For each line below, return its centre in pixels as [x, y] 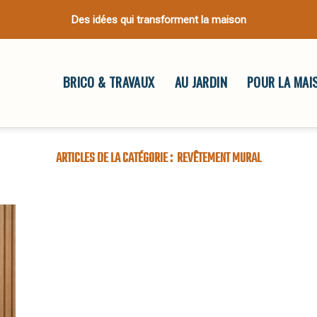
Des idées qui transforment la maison [158, 19]
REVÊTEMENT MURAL [219, 158]
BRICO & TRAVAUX [109, 81]
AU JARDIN [201, 81]
